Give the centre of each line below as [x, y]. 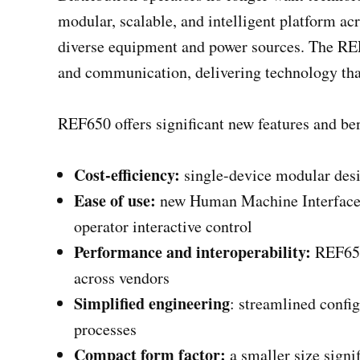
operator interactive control [163, 226]
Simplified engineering [152, 303]
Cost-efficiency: [127, 174]
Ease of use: [115, 200]
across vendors [122, 277]
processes [105, 329]
